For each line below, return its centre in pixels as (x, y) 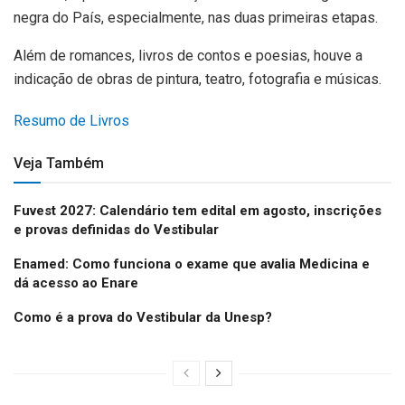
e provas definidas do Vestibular (116, 229)
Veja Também (59, 163)
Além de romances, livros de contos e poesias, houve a (188, 55)
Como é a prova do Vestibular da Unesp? (143, 317)
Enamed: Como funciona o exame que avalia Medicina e (192, 264)
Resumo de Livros (71, 120)
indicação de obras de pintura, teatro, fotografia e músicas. (198, 79)
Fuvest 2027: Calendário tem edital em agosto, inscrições (198, 210)
